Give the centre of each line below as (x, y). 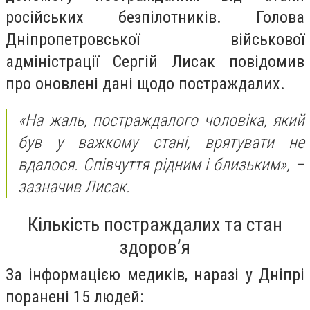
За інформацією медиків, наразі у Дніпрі (155, 274)
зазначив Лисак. (74, 187)
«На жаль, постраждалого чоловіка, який (161, 121)
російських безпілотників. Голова (155, 17)
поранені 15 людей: (74, 297)
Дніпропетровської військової (155, 39)
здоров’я (155, 247)
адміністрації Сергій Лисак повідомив (155, 61)
